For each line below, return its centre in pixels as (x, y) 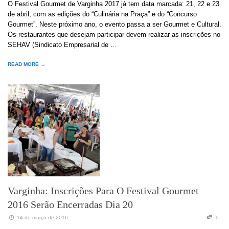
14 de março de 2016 (42, 218)
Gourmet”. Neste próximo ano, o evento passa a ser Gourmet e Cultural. (114, 25)
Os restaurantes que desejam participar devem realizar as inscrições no (114, 35)
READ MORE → (27, 64)
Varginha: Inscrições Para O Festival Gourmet (103, 190)
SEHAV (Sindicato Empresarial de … (62, 45)
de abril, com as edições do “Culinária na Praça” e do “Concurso (102, 14)
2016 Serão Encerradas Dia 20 (70, 204)
